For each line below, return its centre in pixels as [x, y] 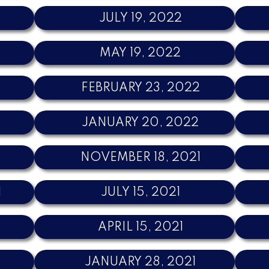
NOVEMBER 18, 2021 [140, 158]
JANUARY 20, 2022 [141, 123]
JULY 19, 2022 [140, 18]
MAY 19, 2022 [141, 53]
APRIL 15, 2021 [140, 227]
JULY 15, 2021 [140, 192]
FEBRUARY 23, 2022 [140, 88]
